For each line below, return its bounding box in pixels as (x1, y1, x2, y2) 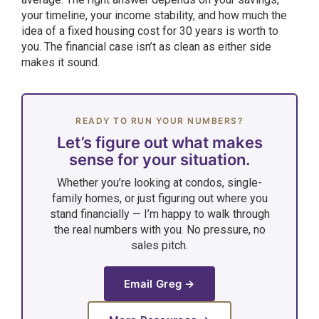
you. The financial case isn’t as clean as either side (21, 40, 271, 53)
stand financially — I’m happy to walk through (49, 207, 270, 221)
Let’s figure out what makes (56, 133, 263, 152)
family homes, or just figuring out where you (51, 192, 268, 205)
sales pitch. (131, 239, 188, 252)
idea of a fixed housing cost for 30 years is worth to (21, 24, 278, 38)
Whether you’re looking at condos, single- (57, 176, 262, 189)
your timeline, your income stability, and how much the (21, 9, 287, 22)
